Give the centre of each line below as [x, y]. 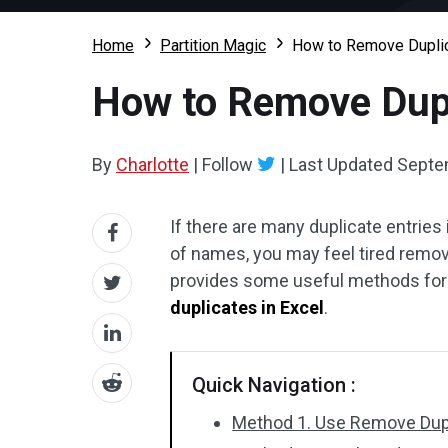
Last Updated [341, 164]
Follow [227, 164]
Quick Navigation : [274, 385]
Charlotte [152, 164]
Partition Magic [213, 45]
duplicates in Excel [247, 307]
